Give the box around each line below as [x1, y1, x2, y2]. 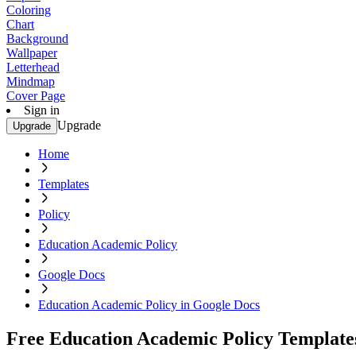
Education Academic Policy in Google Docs [38, 298, 260, 311]
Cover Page [6, 89, 65, 103]
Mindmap [6, 75, 55, 88]
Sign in [24, 103, 60, 117]
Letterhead [6, 60, 60, 74]
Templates [38, 177, 89, 191]
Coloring [6, 3, 51, 17]
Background [6, 32, 68, 45]
